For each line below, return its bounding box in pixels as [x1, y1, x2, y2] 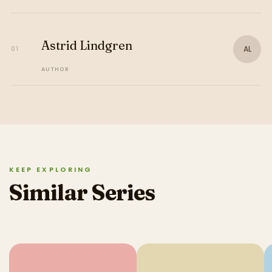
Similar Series [9, 178, 155, 206]
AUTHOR [41, 65, 70, 73]
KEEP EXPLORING [9, 164, 93, 174]
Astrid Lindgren [41, 37, 132, 53]
